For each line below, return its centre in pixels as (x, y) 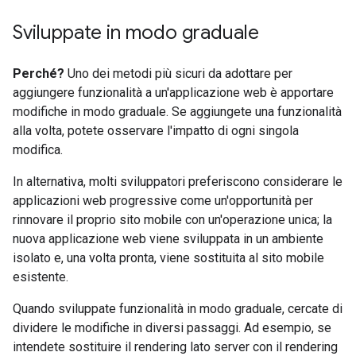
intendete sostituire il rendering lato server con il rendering (175, 346)
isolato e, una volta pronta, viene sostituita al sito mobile (168, 257)
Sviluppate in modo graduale (136, 32)
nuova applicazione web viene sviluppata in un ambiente (168, 238)
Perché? (39, 73)
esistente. (41, 277)
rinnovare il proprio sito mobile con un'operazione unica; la (172, 219)
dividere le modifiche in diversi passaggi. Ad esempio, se (172, 327)
